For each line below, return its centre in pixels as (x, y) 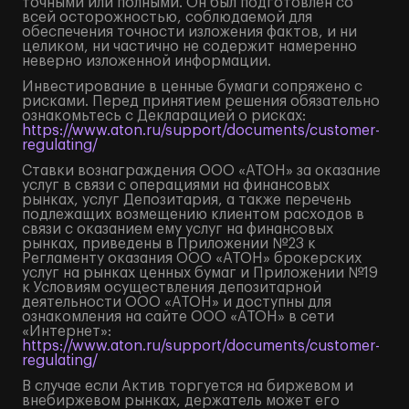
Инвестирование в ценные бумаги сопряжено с (192, 87)
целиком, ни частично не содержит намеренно (189, 47)
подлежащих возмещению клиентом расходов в (193, 215)
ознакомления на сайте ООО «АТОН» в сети (178, 317)
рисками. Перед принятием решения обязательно (201, 101)
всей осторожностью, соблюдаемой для (167, 17)
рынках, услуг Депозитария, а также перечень (187, 200)
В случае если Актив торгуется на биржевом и (188, 386)
